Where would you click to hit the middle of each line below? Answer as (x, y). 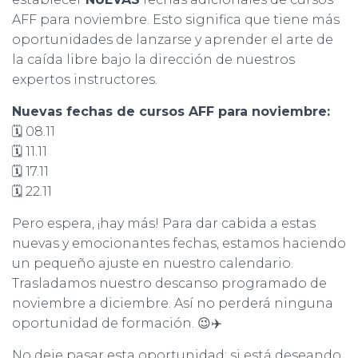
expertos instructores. (85, 80)
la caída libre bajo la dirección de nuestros (153, 60)
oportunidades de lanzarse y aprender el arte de (173, 40)
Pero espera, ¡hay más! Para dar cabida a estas (164, 223)
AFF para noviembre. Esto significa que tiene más (176, 20)
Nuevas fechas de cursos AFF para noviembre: (171, 111)
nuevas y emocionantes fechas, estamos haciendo (179, 243)
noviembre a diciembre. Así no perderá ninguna (173, 303)
